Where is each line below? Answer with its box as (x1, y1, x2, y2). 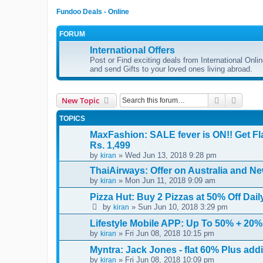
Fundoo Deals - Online (56, 8, 129, 16)
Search (221, 94, 246, 105)
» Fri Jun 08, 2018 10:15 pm (116, 228, 214, 238)
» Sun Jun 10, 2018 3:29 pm (129, 202, 228, 211)
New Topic (62, 95, 99, 106)
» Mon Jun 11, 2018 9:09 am (116, 176, 215, 185)
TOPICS (59, 114, 85, 123)
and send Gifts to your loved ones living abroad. (90, 64, 252, 73)
